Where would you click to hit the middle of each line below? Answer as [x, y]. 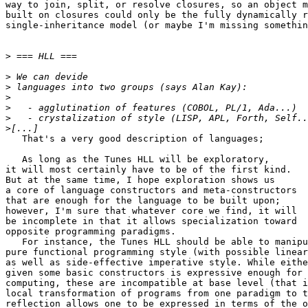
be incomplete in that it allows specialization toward [151, 221]
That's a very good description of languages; [135, 139]
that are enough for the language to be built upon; [143, 201]
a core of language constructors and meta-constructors [151, 190]
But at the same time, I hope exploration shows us [140, 180]
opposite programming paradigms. [91, 232]
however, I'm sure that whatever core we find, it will [151, 211]
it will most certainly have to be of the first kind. [148, 170]
